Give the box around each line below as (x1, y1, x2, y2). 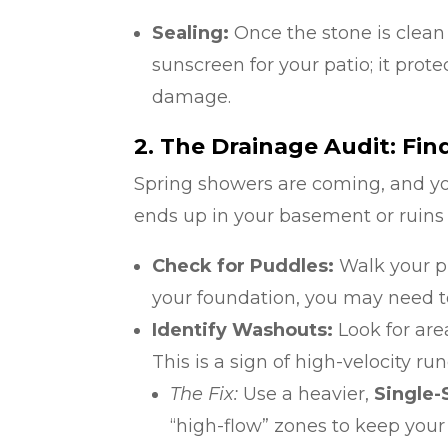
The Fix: (170, 382, 239, 405)
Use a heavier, (238, 382, 375, 405)
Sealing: (152, 21, 230, 44)
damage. (152, 85, 232, 108)
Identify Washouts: (152, 318, 334, 341)
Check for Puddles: (152, 254, 335, 277)
